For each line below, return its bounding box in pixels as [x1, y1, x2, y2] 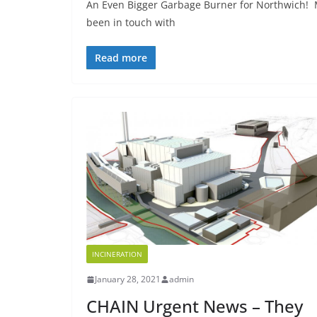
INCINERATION [92, 249, 142, 260]
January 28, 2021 [95, 273, 161, 286]
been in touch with [86, 15, 175, 29]
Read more [95, 50, 147, 64]
